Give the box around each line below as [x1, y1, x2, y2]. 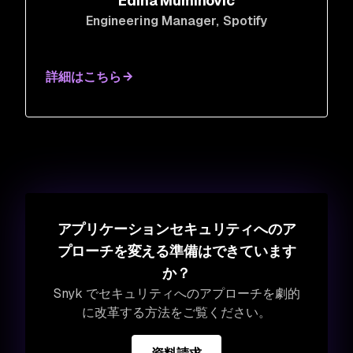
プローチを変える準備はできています [57, 241, 296, 260]
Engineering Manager [85, 12, 217, 29]
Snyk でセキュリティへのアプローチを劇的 [53, 284, 300, 302]
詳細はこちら [46, 68, 122, 85]
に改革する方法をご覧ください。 [82, 303, 271, 321]
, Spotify [216, 12, 268, 29]
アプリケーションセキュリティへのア [57, 219, 296, 238]
